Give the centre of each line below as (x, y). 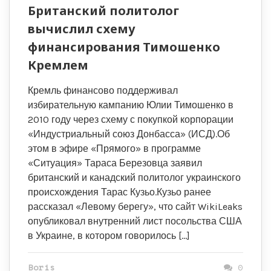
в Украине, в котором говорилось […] (109, 236)
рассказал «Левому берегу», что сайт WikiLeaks (135, 207)
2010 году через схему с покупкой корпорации (131, 119)
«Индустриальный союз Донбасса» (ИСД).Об (129, 134)
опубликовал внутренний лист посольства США (135, 221)
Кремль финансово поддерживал (103, 90)
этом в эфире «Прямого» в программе (114, 149)
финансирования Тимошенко (124, 47)
